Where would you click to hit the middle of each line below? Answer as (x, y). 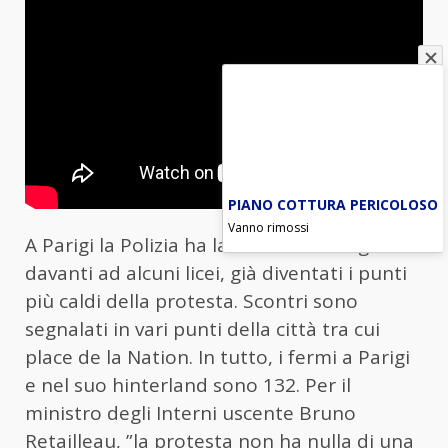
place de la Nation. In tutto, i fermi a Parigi (217, 357)
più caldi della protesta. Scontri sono (191, 301)
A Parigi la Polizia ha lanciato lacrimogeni (211, 245)
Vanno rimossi (268, 228)
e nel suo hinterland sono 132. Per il (188, 385)
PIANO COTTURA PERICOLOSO (333, 205)
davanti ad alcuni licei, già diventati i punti (216, 273)
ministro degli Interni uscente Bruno (190, 413)
